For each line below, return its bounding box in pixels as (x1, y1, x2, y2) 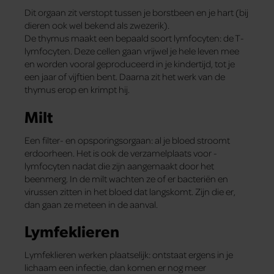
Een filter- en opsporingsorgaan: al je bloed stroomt (24, 133, 230, 146)
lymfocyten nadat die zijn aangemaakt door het (24, 159, 214, 172)
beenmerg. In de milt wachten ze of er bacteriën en (24, 172, 228, 185)
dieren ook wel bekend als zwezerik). (24, 19, 169, 32)
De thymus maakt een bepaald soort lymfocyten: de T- (24, 32, 244, 45)
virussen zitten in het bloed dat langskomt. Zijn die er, (24, 185, 235, 198)
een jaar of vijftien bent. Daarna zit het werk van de (24, 70, 225, 83)
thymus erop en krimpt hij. (24, 83, 130, 96)
